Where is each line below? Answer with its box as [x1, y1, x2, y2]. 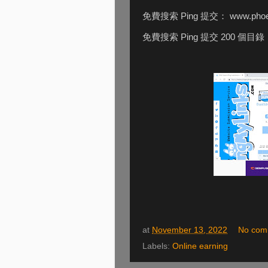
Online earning [172, 242, 228, 251]
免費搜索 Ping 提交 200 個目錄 [142, 32, 264, 42]
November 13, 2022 [152, 225, 227, 234]
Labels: [142, 242, 172, 251]
